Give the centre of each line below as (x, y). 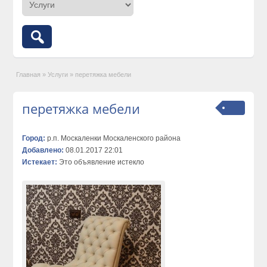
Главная (29, 74)
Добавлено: (43, 150)
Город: (34, 138)
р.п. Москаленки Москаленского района (113, 138)
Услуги (58, 74)
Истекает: (40, 162)
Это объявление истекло (101, 162)
